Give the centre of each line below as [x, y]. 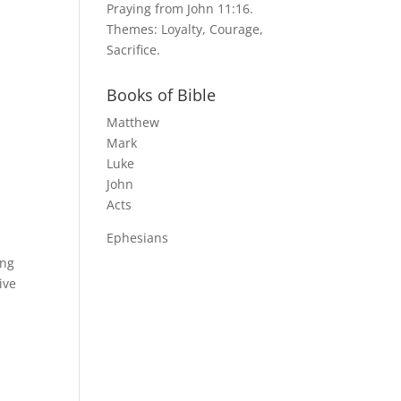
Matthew [133, 123]
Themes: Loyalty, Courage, [185, 30]
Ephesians [138, 238]
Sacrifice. [134, 50]
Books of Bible [162, 95]
